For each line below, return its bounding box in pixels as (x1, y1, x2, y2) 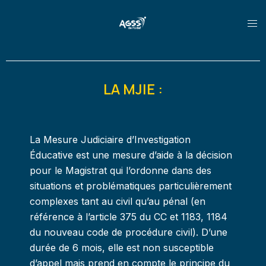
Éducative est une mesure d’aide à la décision (30, 149, 232, 161)
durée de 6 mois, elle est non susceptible (30, 242, 214, 254)
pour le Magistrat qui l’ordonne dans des (30, 164, 211, 176)
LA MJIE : (103, 79, 163, 99)
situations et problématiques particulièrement (30, 180, 232, 192)
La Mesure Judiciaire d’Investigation (30, 134, 191, 145)
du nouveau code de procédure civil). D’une (30, 226, 227, 238)
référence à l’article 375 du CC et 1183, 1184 (30, 211, 227, 223)
